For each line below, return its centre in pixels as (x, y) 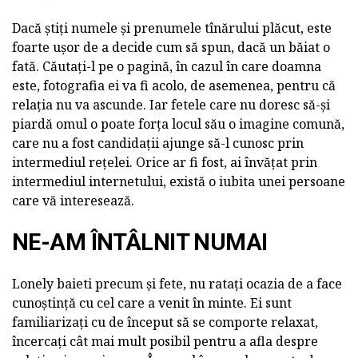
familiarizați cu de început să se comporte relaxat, (165, 322)
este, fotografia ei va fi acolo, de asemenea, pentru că (174, 86)
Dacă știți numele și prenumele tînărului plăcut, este (172, 28)
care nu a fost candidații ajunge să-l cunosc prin (158, 143)
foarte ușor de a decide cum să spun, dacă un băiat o (171, 47)
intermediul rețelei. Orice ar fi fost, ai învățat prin (165, 162)
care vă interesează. (73, 201)
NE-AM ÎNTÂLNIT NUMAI (140, 242)
